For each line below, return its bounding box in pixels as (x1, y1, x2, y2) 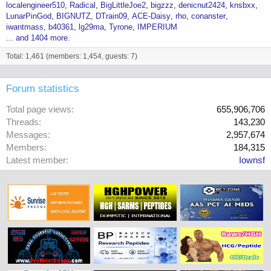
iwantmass (6, 22, 44, 31)
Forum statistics (6, 83, 79, 94)
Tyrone (109, 22, 132, 31)
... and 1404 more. (6, 33, 70, 42)
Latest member (6, 155, 66, 165)
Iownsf (239, 155, 265, 165)
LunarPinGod (6, 11, 51, 21)
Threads (6, 117, 39, 127)
